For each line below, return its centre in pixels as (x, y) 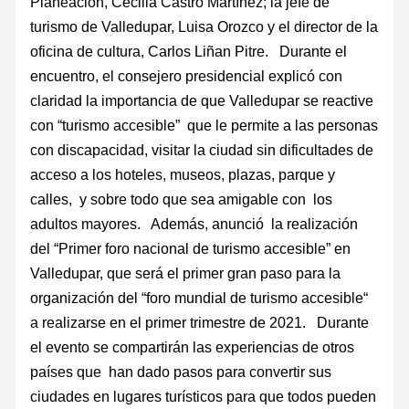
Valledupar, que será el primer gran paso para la (186, 273)
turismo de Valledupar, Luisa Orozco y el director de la (204, 26)
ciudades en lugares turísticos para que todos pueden (204, 396)
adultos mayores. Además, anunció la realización (194, 223)
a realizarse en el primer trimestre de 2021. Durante (200, 322)
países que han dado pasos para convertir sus (181, 371)
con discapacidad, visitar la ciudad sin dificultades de (202, 149)
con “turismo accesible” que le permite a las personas (204, 125)
